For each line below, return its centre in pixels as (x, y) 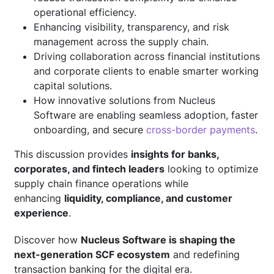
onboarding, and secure (90, 129)
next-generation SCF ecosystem (92, 254)
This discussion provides (72, 154)
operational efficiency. (85, 12)
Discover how (47, 239)
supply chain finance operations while (101, 183)
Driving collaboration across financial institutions (147, 56)
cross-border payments (201, 129)
